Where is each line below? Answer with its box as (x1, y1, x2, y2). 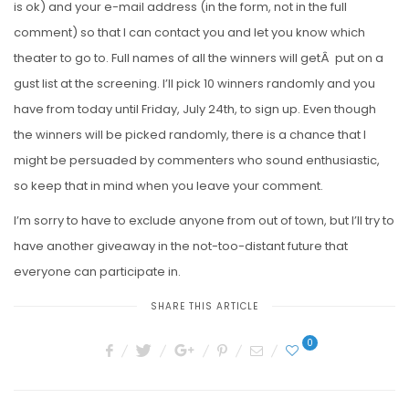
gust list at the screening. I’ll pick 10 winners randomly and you (14, 74, 375, 92)
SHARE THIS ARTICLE (151, 299, 258, 313)
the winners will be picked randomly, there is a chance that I (14, 125, 366, 143)
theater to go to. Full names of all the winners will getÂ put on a (14, 48, 383, 67)
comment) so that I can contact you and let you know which (14, 23, 365, 41)
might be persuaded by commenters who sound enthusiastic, (14, 151, 380, 169)
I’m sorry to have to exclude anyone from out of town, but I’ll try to (14, 211, 394, 229)
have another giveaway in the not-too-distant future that (14, 236, 348, 255)
